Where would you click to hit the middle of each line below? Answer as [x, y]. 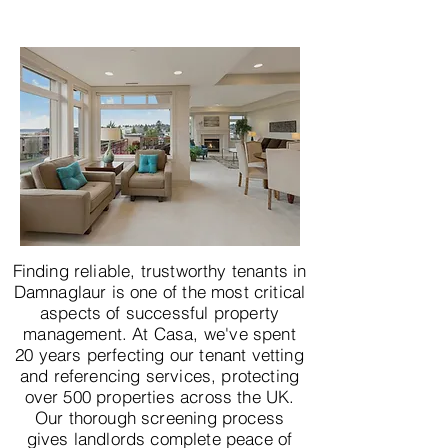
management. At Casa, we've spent [159, 333]
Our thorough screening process [159, 417]
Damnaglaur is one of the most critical [159, 291]
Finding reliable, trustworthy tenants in [159, 270]
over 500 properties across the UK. [159, 396]
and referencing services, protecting [159, 375]
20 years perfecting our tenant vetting [159, 354]
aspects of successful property [159, 312]
